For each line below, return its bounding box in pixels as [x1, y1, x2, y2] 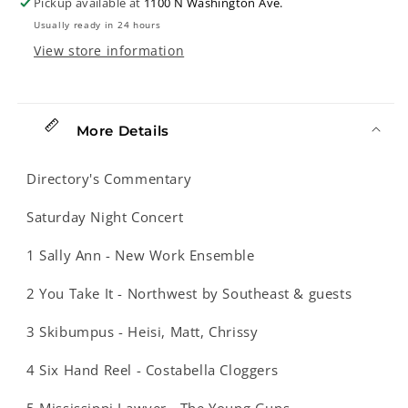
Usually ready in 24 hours [34, 18, 161, 31]
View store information [34, 42, 185, 59]
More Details [72, 122, 169, 139]
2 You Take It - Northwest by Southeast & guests [26, 284, 352, 302]
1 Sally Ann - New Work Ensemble [26, 246, 255, 264]
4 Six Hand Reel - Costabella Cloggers [26, 361, 279, 379]
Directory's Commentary [26, 169, 192, 188]
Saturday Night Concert [26, 208, 184, 226]
